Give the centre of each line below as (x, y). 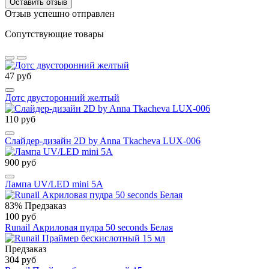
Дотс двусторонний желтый (62, 98)
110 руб (20, 119)
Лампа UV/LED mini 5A (54, 184)
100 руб (20, 217)
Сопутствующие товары (54, 34)
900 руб (20, 163)
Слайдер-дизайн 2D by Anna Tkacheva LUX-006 (103, 141)
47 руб (18, 76)
